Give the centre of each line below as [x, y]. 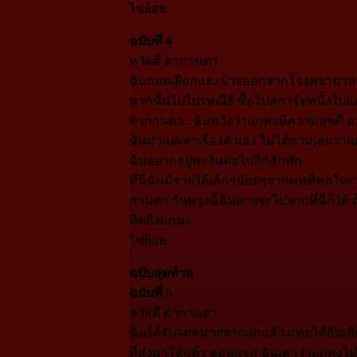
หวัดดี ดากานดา [173, 61]
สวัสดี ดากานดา [173, 312]
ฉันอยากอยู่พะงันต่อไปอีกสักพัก [215, 160]
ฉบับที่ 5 [150, 292]
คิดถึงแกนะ [160, 220]
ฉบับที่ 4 [150, 41]
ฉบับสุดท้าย [161, 273]
